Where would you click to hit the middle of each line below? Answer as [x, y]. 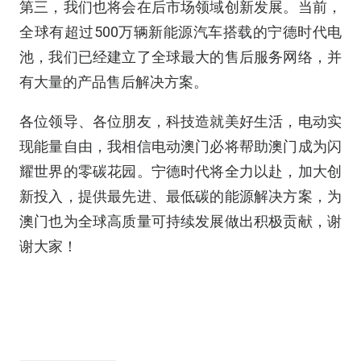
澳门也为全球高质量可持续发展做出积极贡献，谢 [180, 221]
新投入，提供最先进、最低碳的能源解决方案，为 [180, 196]
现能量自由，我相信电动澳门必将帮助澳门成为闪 [180, 146]
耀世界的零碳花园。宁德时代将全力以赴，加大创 [180, 171]
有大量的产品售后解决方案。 [114, 82]
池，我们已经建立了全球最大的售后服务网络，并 [180, 57]
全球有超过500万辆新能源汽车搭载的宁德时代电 [180, 32]
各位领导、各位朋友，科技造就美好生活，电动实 [180, 121]
